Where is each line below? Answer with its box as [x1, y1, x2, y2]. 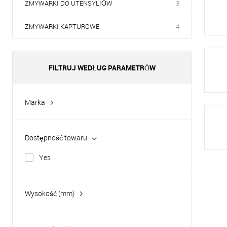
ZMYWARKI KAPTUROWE [25, 22, 99, 31]
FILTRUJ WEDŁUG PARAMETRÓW [49, 63, 156, 72]
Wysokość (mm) [25, 188, 74, 199]
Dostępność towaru [25, 133, 87, 143]
